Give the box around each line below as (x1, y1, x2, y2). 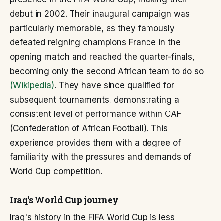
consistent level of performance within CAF (10, 109, 181, 119)
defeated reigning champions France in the (10, 37, 181, 47)
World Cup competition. (10, 166, 102, 176)
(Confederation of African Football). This (10, 123, 168, 133)
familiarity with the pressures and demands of (10, 152, 191, 162)
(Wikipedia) (10, 80, 54, 90)
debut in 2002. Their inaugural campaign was (10, 9, 190, 19)
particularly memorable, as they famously (10, 23, 175, 33)
